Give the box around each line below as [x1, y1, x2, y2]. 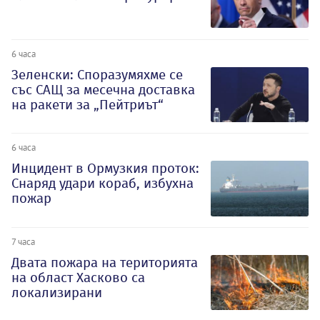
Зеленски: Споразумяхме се [11, 66, 183, 83]
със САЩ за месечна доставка [11, 81, 195, 98]
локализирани [11, 284, 102, 301]
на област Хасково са [11, 269, 145, 286]
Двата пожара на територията [11, 254, 198, 271]
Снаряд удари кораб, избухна [11, 175, 194, 192]
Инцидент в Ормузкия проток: [11, 160, 199, 177]
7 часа [11, 236, 35, 248]
